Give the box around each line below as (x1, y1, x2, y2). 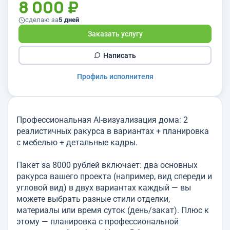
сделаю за (25, 16, 59, 24)
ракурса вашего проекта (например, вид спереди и (16, 171, 212, 181)
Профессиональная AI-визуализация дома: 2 (16, 115, 188, 125)
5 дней (59, 16, 79, 24)
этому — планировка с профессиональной (16, 217, 179, 226)
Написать (103, 51, 136, 60)
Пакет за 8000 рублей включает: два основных (16, 160, 198, 170)
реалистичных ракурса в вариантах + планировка (16, 126, 209, 136)
